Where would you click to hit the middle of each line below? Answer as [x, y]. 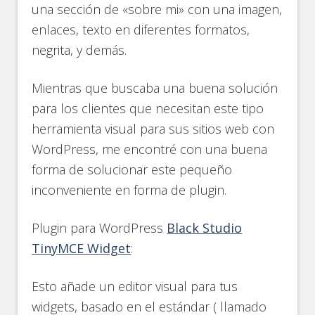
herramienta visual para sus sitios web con [153, 129]
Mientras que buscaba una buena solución [155, 88]
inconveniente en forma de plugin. [129, 190]
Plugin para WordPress [99, 228]
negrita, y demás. [79, 50]
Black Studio [205, 228]
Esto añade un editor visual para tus [135, 286]
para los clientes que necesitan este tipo [148, 108]
